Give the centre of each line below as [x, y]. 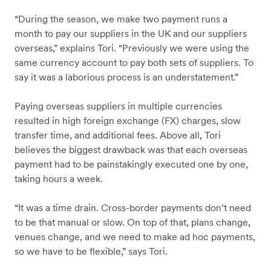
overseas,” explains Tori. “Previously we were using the [132, 48]
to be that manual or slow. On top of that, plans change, [132, 222]
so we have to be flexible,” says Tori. [91, 251]
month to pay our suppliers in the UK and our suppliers [131, 34]
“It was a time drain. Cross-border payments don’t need [133, 208]
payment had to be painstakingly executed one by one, [131, 164]
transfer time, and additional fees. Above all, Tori [118, 135]
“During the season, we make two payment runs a [121, 19]
